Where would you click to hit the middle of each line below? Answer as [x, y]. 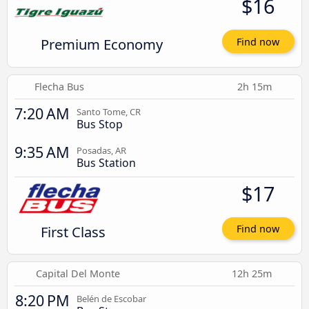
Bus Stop [100, 124]
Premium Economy [101, 44]
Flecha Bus [59, 86]
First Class [73, 231]
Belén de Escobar [111, 299]
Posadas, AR [101, 150]
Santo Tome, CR [109, 111]
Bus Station [106, 162]
